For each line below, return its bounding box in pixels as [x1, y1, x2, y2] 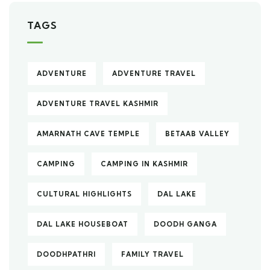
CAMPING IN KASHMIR [101, 160, 188, 168]
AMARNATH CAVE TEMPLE [37, 130, 140, 138]
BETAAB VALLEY [165, 130, 230, 138]
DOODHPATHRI [37, 250, 96, 259]
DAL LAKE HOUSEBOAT [37, 220, 128, 228]
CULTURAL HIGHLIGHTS [37, 190, 132, 198]
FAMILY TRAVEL [121, 250, 184, 259]
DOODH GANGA [154, 220, 217, 228]
